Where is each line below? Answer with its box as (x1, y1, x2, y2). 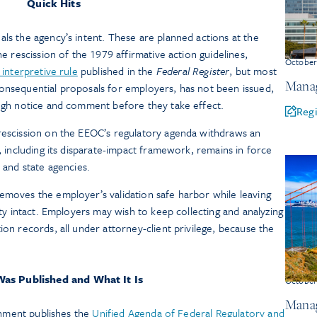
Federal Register (156, 62, 230, 79)
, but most (229, 62, 277, 79)
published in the (77, 62, 156, 79)
